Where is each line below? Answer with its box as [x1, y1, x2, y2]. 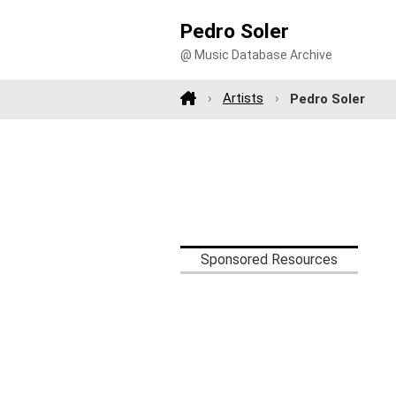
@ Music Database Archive [180, 48, 332, 63]
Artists [222, 90, 263, 107]
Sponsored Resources [201, 250, 338, 268]
